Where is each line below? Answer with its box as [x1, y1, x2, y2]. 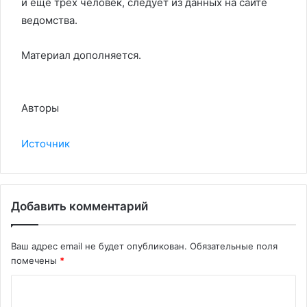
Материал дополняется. [21, 49, 141, 62]
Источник [21, 137, 70, 150]
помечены [11, 255, 60, 266]
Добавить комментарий [11, 199, 148, 213]
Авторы [21, 101, 59, 114]
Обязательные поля [190, 241, 278, 251]
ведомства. [21, 14, 77, 27]
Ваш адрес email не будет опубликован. [11, 241, 187, 251]
